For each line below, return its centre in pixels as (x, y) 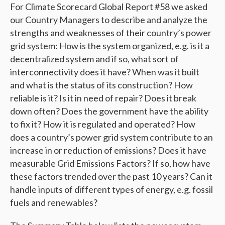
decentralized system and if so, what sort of (94, 59)
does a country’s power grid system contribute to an (111, 137)
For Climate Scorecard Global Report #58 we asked (109, 7)
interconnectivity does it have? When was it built (105, 72)
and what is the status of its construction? (91, 85)
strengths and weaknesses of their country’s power (111, 33)
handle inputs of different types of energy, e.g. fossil (111, 190)
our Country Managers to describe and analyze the (109, 20)
